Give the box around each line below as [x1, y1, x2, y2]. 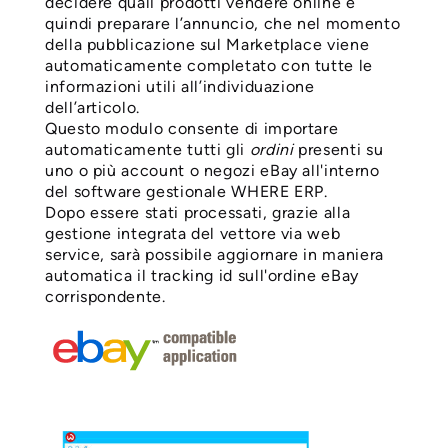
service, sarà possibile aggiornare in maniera [45, 244, 384, 264]
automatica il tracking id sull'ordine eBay [45, 265, 359, 285]
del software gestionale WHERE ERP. [45, 181, 328, 201]
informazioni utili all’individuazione [45, 76, 315, 96]
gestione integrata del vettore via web [45, 223, 341, 243]
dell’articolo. [45, 97, 140, 117]
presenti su [293, 139, 384, 159]
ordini [249, 139, 294, 159]
